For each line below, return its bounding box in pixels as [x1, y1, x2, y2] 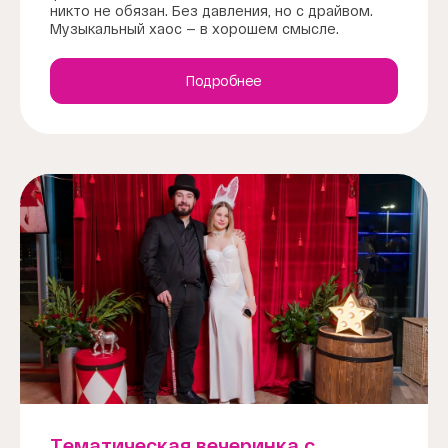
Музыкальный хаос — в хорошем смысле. [50, 20, 339, 37]
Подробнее [186, 72, 262, 89]
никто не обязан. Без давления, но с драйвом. [50, 2, 373, 19]
